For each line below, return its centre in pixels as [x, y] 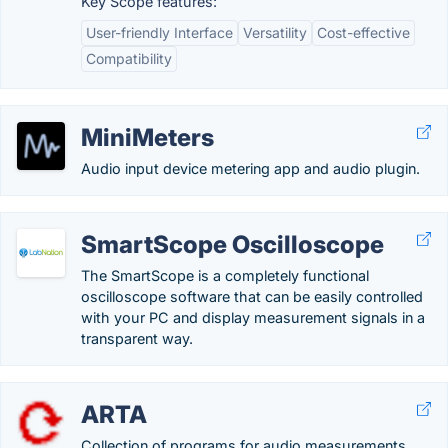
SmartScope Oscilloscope [232, 244]
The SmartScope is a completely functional [225, 275]
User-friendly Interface [159, 32]
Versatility [275, 32]
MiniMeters [147, 137]
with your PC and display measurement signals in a [253, 317]
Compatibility [129, 58]
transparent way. [137, 338]
